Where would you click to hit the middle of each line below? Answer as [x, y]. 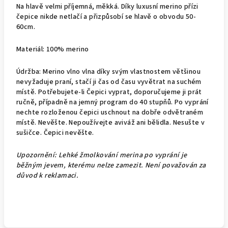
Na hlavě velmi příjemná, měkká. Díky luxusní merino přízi [107, 7]
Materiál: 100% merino [53, 49]
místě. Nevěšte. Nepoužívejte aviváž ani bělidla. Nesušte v [111, 123]
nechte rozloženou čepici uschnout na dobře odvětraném [110, 112]
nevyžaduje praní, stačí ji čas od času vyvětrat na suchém [109, 82]
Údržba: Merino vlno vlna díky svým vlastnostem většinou [108, 72]
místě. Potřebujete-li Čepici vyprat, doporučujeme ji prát [109, 92]
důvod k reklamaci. [48, 176]
